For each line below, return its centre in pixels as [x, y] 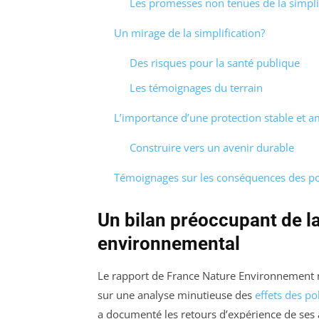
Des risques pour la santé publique [215, 63]
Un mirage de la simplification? [189, 33]
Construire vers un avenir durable [212, 147]
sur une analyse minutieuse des [176, 294]
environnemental [169, 243]
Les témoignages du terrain [196, 87]
